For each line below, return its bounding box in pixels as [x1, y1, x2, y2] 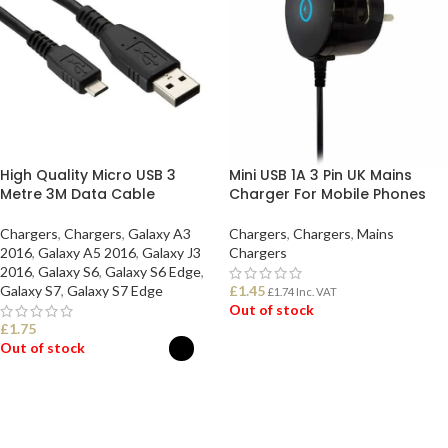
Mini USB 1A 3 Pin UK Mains [229, 165, 412, 185]
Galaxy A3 [128, 225, 191, 242]
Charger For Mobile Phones [229, 184, 426, 204]
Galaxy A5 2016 [38, 244, 136, 261]
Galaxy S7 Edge [67, 282, 163, 299]
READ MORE [241, 352, 318, 368]
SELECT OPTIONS [12, 390, 123, 406]
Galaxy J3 [142, 244, 201, 261]
